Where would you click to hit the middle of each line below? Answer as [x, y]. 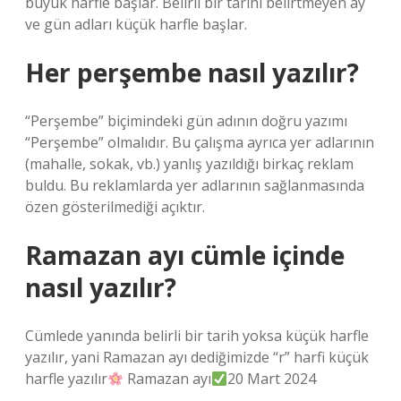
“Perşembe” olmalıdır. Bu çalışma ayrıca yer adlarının [200, 142]
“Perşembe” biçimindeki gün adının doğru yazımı [186, 121]
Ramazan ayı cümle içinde [185, 255]
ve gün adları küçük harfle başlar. [136, 24]
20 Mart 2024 [272, 379]
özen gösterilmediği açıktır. [115, 207]
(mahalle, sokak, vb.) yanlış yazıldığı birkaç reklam [189, 164]
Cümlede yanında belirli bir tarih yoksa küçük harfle [197, 336]
